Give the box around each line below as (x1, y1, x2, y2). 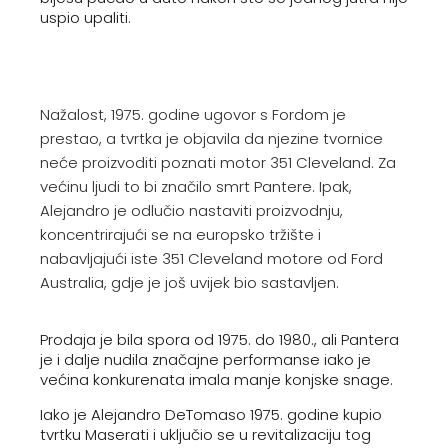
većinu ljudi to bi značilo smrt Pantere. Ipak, (40, 176, 352, 197)
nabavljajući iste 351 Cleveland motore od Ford (40, 248, 383, 269)
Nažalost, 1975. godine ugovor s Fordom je (40, 104, 346, 125)
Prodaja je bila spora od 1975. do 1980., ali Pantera (40, 329, 399, 350)
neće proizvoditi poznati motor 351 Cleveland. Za (40, 152, 396, 173)
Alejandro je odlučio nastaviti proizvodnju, (40, 200, 343, 221)
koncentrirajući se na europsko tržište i (40, 224, 321, 245)
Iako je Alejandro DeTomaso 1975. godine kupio (40, 404, 382, 425)
